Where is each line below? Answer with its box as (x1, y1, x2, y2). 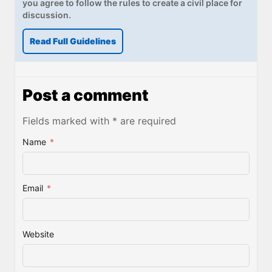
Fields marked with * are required (22, 114, 176, 127)
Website (22, 228, 54, 239)
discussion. (22, 9, 71, 20)
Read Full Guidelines (30, 35, 116, 46)
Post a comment (22, 85, 149, 104)
